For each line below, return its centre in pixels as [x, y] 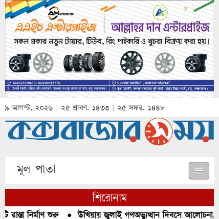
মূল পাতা [37, 169]
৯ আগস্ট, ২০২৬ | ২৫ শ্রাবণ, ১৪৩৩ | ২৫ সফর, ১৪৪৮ [85, 108]
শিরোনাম [109, 198]
